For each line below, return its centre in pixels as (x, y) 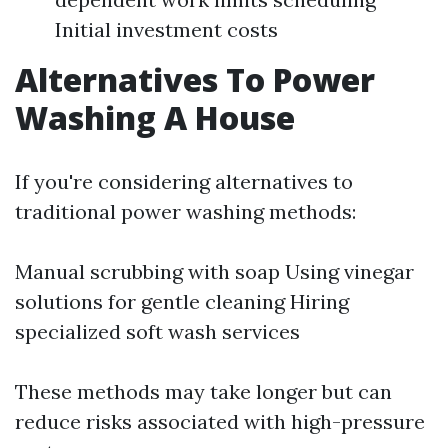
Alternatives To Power (195, 79)
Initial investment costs (166, 29)
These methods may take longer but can (203, 391)
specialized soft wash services (157, 331)
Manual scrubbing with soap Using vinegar (214, 271)
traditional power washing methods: (185, 211)
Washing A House (155, 117)
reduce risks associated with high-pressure (220, 421)
